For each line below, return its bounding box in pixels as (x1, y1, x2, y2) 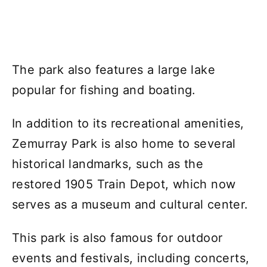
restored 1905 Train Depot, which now (12, 176, 236, 191)
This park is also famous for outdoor (12, 230, 223, 245)
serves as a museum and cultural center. (12, 197, 249, 212)
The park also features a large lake (12, 62, 215, 77)
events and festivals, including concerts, (12, 250, 250, 265)
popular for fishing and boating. (12, 82, 196, 97)
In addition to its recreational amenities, (12, 116, 244, 131)
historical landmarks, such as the (12, 156, 204, 171)
